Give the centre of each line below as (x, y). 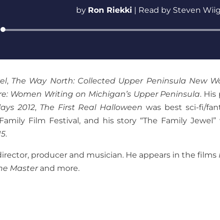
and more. (59, 168)
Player (160, 45)
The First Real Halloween (91, 107)
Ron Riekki (110, 10)
